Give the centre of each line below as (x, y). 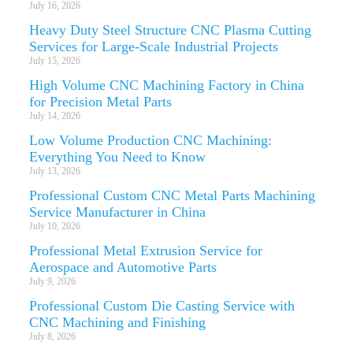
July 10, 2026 (54, 226)
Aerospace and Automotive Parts (123, 267)
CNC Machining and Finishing (117, 322)
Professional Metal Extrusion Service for (145, 250)
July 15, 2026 (54, 60)
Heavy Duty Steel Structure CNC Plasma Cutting (170, 30)
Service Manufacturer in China (117, 212)
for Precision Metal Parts (100, 101)
